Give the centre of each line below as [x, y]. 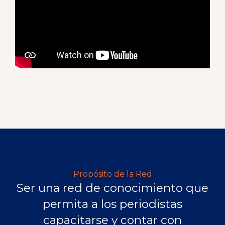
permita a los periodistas [113, 204]
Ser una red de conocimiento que [113, 188]
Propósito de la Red [113, 174]
